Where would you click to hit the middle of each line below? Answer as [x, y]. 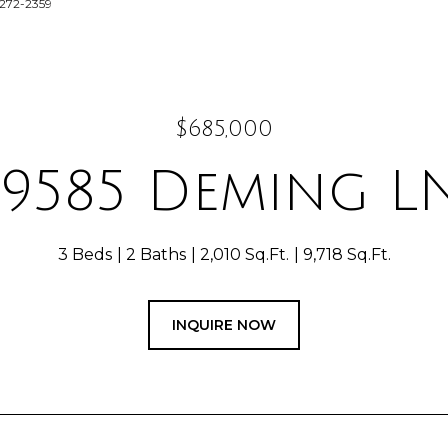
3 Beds [84, 254]
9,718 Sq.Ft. [346, 254]
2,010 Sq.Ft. [244, 254]
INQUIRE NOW [224, 325]
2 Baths [155, 254]
